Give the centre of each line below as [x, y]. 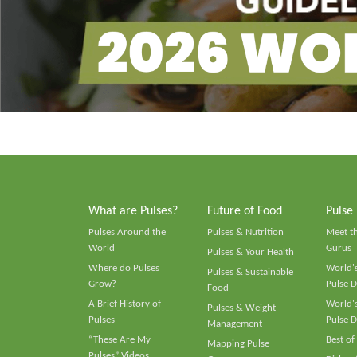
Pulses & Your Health [250, 252]
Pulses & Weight [241, 308]
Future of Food [244, 211]
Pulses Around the [127, 232]
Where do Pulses [124, 268]
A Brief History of [125, 304]
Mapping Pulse [238, 343]
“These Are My [120, 339]
